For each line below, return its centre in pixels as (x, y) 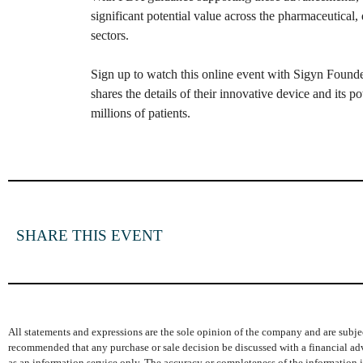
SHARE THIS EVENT (90, 235)
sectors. (110, 36)
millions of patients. (141, 113)
